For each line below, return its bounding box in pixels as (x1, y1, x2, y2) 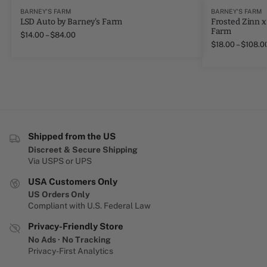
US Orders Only (28, 190, 90, 200)
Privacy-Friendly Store (28, 221, 123, 232)
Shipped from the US (28, 131, 116, 142)
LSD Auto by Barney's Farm (20, 17, 123, 27)
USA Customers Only (28, 176, 117, 187)
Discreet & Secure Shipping (28, 144, 138, 154)
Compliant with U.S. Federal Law (28, 201, 151, 211)
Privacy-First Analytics (28, 246, 113, 256)
